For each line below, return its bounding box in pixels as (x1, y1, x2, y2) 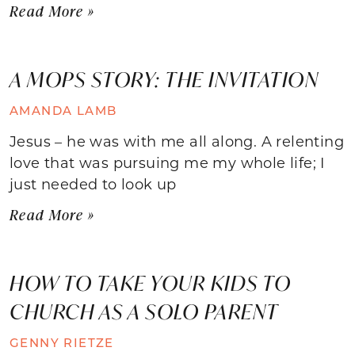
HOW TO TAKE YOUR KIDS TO (10, 269, 291, 296)
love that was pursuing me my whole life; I (10, 152, 325, 172)
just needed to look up (10, 174, 177, 193)
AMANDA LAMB (10, 101, 117, 118)
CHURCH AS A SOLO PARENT (10, 297, 279, 325)
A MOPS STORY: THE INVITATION (10, 65, 319, 93)
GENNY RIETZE (10, 334, 114, 350)
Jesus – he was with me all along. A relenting (10, 131, 344, 151)
